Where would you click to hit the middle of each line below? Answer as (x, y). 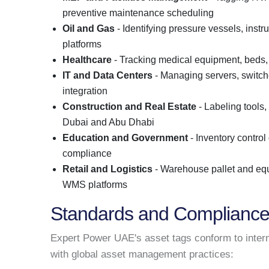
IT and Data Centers (107, 75)
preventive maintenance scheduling (138, 13)
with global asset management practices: (142, 254)
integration (85, 91)
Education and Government (125, 138)
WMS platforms (95, 184)
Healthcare (87, 59)
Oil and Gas (89, 28)
